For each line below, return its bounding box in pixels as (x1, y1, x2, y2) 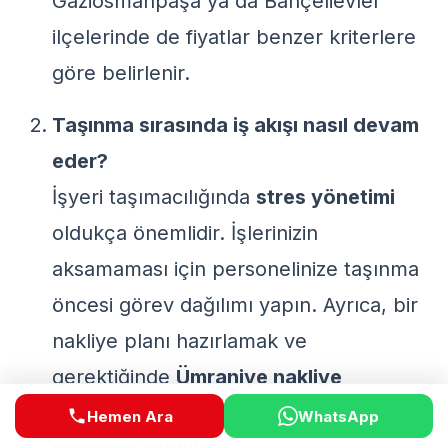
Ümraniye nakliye (176, 365, 342, 389)
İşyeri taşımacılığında (52, 185, 256, 209)
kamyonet (52, 401, 149, 425)
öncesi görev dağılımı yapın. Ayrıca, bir (52, 293, 418, 317)
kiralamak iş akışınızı (149, 401, 347, 425)
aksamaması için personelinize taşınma (52, 257, 419, 281)
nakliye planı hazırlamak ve (52, 329, 307, 353)
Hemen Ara (86, 406, 173, 426)
